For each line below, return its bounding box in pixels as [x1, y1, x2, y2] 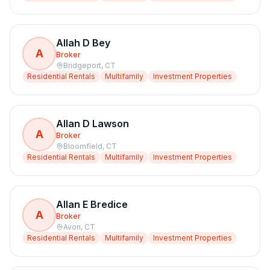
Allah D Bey [56, 37, 110, 49]
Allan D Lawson [56, 118, 129, 130]
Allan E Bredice [56, 198, 128, 210]
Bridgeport [63, 61, 101, 70]
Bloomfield [63, 142, 102, 151]
